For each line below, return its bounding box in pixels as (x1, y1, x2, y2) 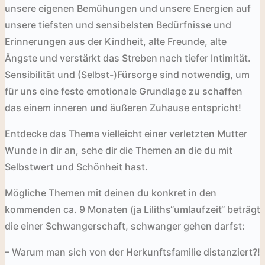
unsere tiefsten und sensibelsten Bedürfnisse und (5, 18, 231, 31)
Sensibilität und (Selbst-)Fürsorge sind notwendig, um (5, 68, 250, 80)
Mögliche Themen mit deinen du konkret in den (5, 186, 216, 199)
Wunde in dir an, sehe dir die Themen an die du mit (5, 144, 232, 156)
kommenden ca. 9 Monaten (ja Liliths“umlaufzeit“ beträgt (5, 203, 260, 215)
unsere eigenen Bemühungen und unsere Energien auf (5, 2, 251, 14)
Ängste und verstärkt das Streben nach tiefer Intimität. (5, 51, 251, 64)
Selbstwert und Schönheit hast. (5, 160, 148, 173)
